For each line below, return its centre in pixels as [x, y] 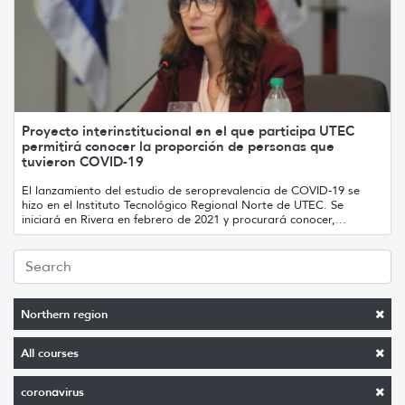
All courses [50, 353]
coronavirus [52, 391]
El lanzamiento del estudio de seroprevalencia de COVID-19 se [191, 190]
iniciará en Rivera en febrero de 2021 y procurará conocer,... [184, 219]
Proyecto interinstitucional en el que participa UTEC [188, 130]
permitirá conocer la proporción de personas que [178, 146]
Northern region [64, 314]
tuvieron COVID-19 [83, 161]
